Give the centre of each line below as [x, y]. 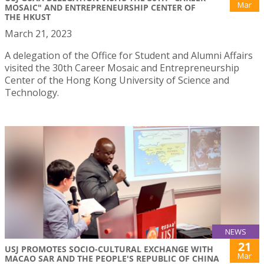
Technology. [32, 93]
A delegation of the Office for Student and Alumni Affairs [129, 56]
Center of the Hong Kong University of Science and [117, 80]
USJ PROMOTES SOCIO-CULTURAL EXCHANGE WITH [109, 249]
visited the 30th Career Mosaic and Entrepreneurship [122, 68]
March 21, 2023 [38, 34]
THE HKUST [28, 17]
